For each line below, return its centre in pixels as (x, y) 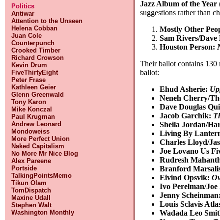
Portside (24, 168)
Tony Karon (29, 102)
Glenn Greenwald (38, 95)
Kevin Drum (29, 65)
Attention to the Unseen (47, 21)
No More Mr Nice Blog (45, 153)
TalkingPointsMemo (42, 176)
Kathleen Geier (34, 87)
